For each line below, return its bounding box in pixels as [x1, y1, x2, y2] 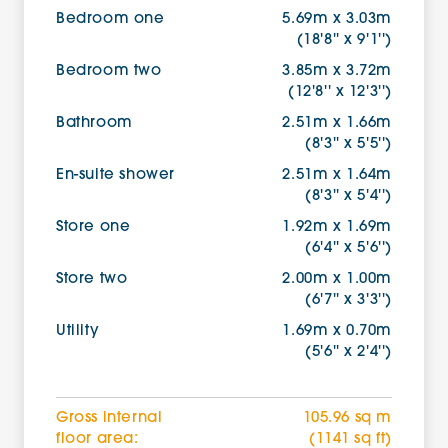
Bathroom [56, 116, 133, 131]
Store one [56, 220, 131, 235]
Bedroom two [56, 64, 162, 79]
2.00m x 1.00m [282, 272, 393, 287]
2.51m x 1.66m [282, 116, 393, 131]
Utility [56, 324, 100, 339]
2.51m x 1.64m [282, 168, 393, 183]
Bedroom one [56, 12, 165, 27]
